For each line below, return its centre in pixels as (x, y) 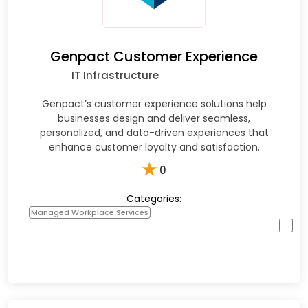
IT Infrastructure (115, 76)
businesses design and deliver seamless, (154, 119)
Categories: (154, 199)
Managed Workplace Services (90, 213)
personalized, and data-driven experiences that (154, 133)
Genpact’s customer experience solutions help (154, 104)
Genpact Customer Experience (154, 57)
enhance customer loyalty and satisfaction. (154, 147)
